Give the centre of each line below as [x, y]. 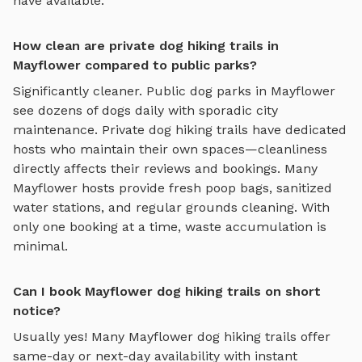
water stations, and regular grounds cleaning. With [171, 208]
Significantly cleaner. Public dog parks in [142, 91]
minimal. [40, 246]
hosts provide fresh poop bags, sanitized [205, 188]
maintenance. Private [79, 130]
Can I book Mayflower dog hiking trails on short [167, 292]
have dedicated [297, 130]
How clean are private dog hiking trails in [146, 46]
